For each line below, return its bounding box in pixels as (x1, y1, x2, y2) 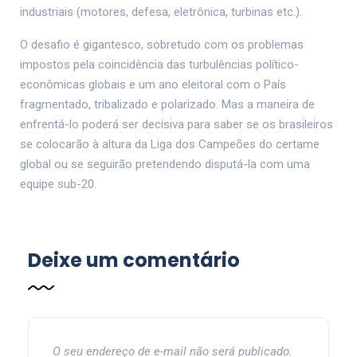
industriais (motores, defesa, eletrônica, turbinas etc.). (20, 5, 302, 20)
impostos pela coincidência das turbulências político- (20, 57, 299, 73)
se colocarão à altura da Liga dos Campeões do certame (20, 137, 320, 152)
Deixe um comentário (28, 247, 240, 274)
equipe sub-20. (20, 177, 96, 192)
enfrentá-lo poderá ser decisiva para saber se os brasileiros (20, 117, 333, 132)
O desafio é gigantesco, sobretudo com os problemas (20, 37, 304, 53)
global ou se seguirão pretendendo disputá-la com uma (20, 157, 310, 172)
